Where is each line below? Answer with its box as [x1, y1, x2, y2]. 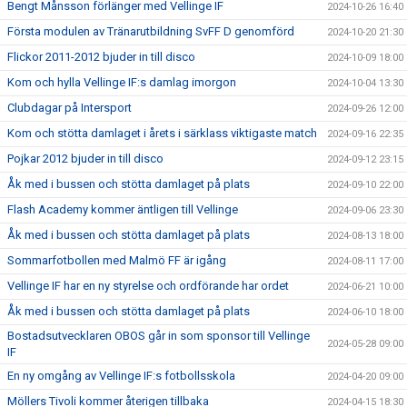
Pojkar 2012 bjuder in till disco [7, 152, 164, 165]
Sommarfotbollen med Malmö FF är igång [7, 253, 226, 267]
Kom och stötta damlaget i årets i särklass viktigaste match [7, 126, 317, 140]
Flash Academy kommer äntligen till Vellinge [7, 203, 238, 216]
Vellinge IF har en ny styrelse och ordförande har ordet [7, 279, 289, 293]
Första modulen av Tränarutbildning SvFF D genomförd [7, 25, 294, 38]
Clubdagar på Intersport [7, 101, 132, 114]
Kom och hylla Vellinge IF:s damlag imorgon [7, 75, 236, 89]
